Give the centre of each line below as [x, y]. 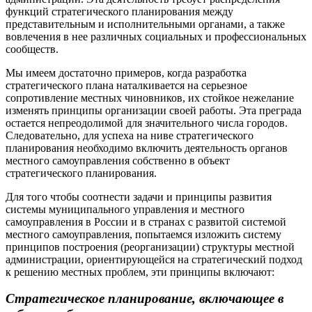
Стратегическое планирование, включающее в [145, 299]
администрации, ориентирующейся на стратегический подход [154, 259]
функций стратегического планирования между [119, 11]
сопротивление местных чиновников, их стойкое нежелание [150, 97]
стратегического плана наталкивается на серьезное [126, 85]
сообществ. [32, 49]
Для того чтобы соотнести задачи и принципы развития [139, 196]
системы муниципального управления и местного [125, 209]
